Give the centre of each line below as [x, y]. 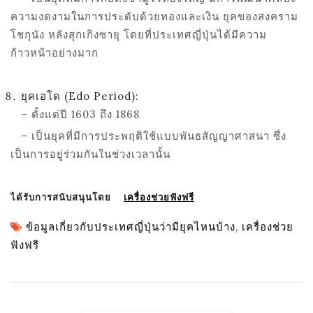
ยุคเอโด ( [45, 96]
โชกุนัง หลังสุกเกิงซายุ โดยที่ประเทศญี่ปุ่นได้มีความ [139, 34]
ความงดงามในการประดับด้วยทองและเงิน [117, 16]
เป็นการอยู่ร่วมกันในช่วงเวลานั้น [90, 154]
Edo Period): [104, 96]
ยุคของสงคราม [261, 16]
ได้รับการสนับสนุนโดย [67, 197]
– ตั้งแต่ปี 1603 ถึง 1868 [75, 114]
